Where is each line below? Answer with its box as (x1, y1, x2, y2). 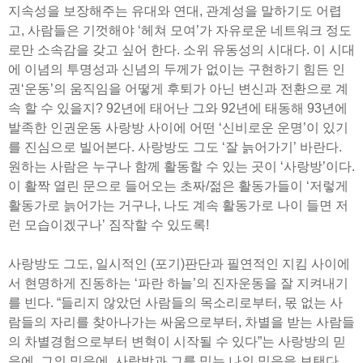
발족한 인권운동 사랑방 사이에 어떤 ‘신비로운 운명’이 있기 (8, 120, 348, 135)
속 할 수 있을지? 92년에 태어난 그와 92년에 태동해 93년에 (8, 100, 348, 115)
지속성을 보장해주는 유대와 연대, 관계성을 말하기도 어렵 (8, 3, 342, 18)
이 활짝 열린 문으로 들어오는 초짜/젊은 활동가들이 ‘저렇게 (8, 178, 348, 193)
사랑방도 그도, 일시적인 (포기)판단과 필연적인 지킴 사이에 (8, 256, 350, 271)
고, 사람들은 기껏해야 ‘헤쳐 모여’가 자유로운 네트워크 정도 (8, 23, 352, 37)
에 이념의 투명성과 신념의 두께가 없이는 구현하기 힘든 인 (8, 62, 345, 76)
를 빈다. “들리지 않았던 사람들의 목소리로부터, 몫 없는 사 (8, 295, 343, 310)
